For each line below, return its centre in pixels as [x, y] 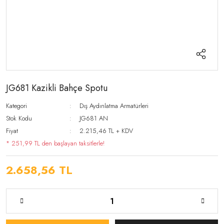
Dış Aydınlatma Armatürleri [114, 106]
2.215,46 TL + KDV [106, 131]
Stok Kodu [19, 118]
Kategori [16, 106]
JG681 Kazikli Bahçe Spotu [57, 88]
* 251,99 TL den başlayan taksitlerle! [55, 143]
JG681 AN [94, 118]
